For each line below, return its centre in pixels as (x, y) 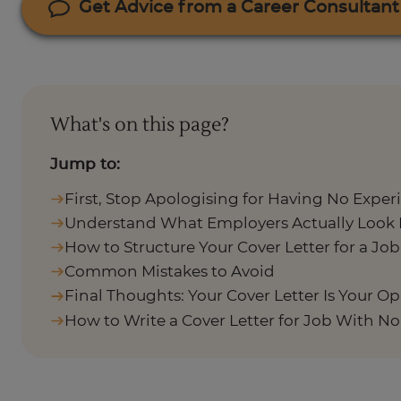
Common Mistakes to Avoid (170, 272)
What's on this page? (140, 124)
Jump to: (85, 164)
